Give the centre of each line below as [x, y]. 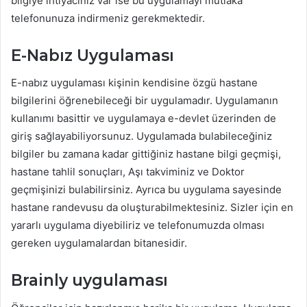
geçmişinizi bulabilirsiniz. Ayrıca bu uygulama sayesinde [146, 190]
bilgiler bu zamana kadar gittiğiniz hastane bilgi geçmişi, [146, 154]
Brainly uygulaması [89, 281]
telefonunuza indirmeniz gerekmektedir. [108, 18]
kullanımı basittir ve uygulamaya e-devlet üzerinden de [144, 119]
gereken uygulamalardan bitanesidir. [99, 243]
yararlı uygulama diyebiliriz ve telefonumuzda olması [138, 225]
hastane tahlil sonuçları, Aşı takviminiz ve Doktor [128, 172]
